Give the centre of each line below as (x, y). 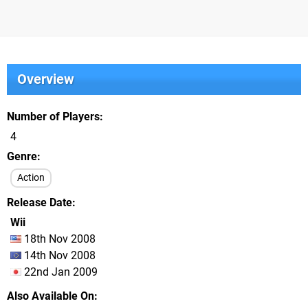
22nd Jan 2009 (59, 272)
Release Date (40, 202)
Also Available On (51, 296)
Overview (46, 79)
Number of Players (53, 117)
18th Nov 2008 (58, 239)
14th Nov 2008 (58, 255)
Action (31, 178)
